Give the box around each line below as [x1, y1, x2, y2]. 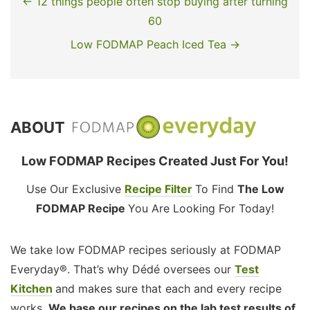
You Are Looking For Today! [128, 201, 274, 216]
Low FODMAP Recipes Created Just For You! [21, 154, 289, 169]
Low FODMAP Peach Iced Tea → [70, 37, 240, 52]
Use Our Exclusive [26, 182, 125, 197]
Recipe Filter [124, 182, 192, 197]
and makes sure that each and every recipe [55, 282, 282, 296]
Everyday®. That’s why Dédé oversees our [10, 262, 235, 277]
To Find [194, 182, 237, 197]
